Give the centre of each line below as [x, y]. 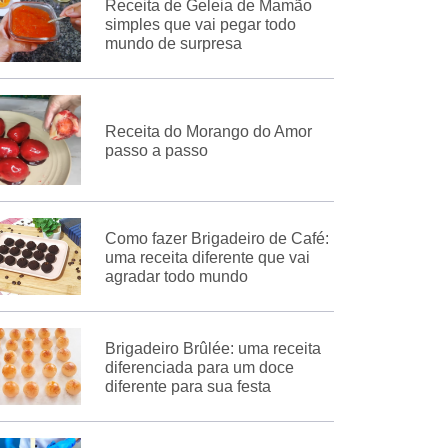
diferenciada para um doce [199, 368]
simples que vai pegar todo [200, 24]
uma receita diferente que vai [207, 258]
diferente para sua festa [187, 387]
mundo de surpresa [173, 43]
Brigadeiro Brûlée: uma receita [212, 349]
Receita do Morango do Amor [208, 132]
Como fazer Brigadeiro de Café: [216, 239]
